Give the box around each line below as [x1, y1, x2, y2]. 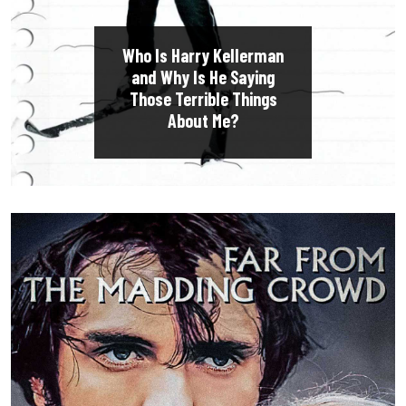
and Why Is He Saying [131, 65, 275, 88]
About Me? [167, 109, 239, 131]
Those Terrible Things [129, 87, 277, 110]
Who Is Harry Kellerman [122, 43, 284, 66]
